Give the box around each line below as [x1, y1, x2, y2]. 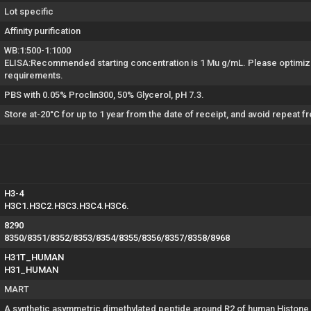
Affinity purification [4, 25, 81, 36]
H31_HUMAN [4, 264, 58, 275]
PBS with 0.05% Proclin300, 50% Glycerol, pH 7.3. [4, 89, 204, 100]
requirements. [4, 69, 63, 81]
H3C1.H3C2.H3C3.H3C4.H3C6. [4, 200, 129, 211]
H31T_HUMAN [4, 251, 64, 262]
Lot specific [4, 6, 53, 17]
